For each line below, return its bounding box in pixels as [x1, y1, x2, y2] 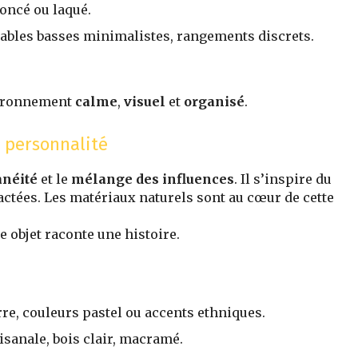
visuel [124, 93, 165, 110]
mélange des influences [71, 171, 234, 188]
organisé [184, 93, 245, 110]
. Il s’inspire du [234, 171, 332, 188]
